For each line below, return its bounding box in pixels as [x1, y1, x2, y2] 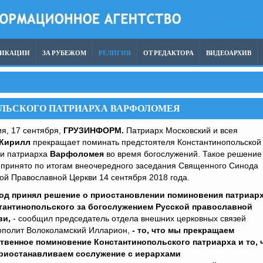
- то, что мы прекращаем [132, 225, 234, 235]
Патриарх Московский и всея [124, 126, 238, 135]
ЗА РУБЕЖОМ [42, 49, 86, 57]
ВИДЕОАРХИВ [206, 49, 251, 57]
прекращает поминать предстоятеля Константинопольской [31, 137, 261, 147]
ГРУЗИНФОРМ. [63, 126, 124, 135]
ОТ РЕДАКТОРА [143, 49, 194, 57]
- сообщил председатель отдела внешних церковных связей [11, 214, 246, 223]
